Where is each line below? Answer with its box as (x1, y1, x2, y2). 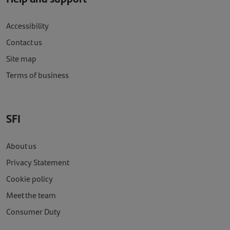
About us (6, 139, 36, 151)
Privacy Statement (6, 156, 69, 168)
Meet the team (6, 188, 56, 201)
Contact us (6, 35, 42, 48)
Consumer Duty (6, 205, 61, 217)
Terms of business (6, 68, 69, 81)
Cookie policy (6, 172, 53, 184)
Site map (6, 52, 36, 64)
